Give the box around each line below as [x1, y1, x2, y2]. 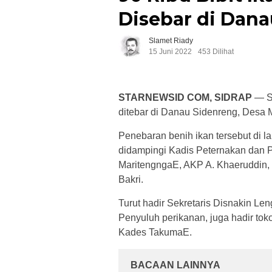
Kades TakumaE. [118, 227, 192, 238]
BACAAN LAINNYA [131, 260, 220, 271]
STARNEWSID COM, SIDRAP [118, 92, 252, 103]
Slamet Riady [149, 36, 193, 46]
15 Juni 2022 [149, 47, 192, 56]
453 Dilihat [198, 47, 234, 56]
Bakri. [118, 174, 143, 185]
